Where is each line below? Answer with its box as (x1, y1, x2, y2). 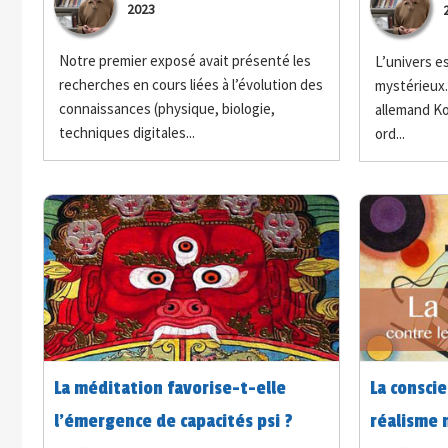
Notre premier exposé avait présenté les (58, 50, 311, 70)
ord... (375, 124, 406, 144)
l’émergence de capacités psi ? (53, 410, 293, 433)
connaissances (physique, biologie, (58, 98, 275, 118)
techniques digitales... (58, 122, 195, 142)
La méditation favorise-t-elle (53, 377, 286, 400)
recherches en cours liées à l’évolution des (58, 74, 323, 94)
